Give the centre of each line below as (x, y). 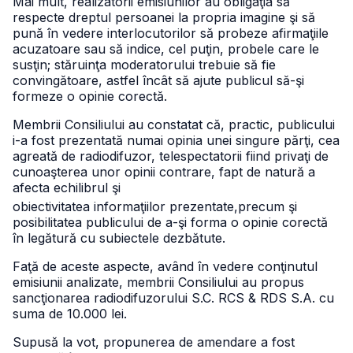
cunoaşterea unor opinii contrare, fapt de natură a (164, 172)
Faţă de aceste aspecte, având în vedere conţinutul (165, 266)
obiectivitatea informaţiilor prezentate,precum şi (155, 206)
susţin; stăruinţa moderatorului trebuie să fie (144, 65)
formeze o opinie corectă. (90, 96)
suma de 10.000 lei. (70, 314)
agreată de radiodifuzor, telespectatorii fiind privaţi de (171, 156)
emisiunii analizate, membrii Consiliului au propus (158, 282)
